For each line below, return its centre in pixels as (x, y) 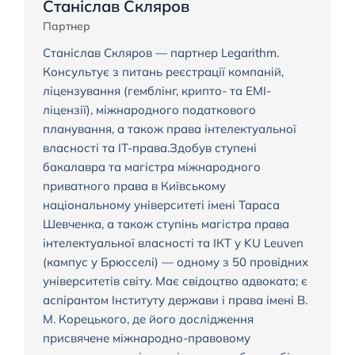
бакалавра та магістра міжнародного (151, 167)
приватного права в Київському (134, 186)
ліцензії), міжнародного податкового (149, 110)
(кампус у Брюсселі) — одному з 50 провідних (175, 262)
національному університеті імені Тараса (161, 205)
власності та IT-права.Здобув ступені (149, 148)
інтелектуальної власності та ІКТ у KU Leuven (173, 243)
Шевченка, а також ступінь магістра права (166, 224)
